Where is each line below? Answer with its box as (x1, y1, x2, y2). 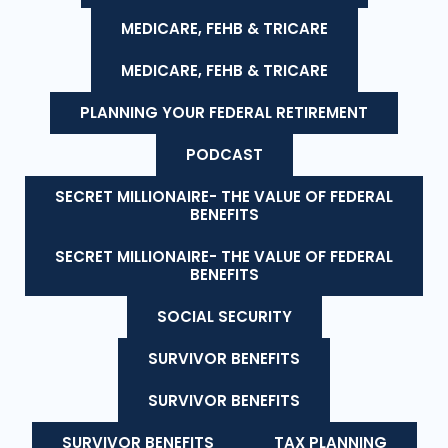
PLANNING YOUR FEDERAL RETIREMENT (80, 102, 368, 123)
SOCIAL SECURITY (156, 306, 292, 327)
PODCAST (185, 144, 263, 165)
